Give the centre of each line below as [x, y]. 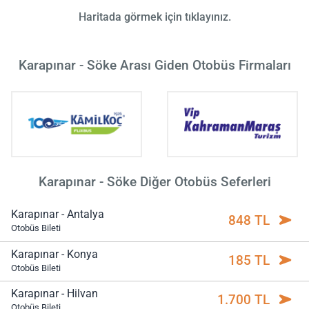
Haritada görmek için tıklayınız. [154, 17]
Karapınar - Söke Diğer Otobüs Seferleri [154, 182]
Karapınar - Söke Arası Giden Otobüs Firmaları [154, 65]
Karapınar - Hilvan [54, 294]
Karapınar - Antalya [58, 215]
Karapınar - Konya [54, 254]
